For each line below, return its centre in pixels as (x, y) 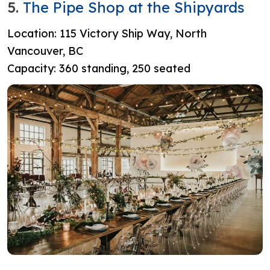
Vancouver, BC (47, 51)
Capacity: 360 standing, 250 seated (99, 69)
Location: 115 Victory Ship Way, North (107, 34)
